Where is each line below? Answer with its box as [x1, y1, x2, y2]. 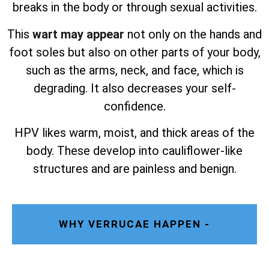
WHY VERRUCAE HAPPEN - [59, 218, 210, 231]
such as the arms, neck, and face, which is [25, 62, 244, 77]
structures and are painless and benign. [32, 161, 237, 176]
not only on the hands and [124, 26, 262, 41]
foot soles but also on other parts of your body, [8, 44, 261, 59]
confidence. [103, 98, 166, 113]
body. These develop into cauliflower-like [26, 143, 243, 158]
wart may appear [32, 26, 124, 41]
